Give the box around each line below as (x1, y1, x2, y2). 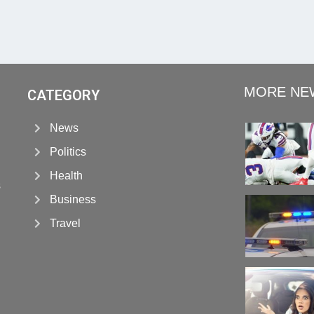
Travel (50, 217, 81, 229)
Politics (50, 145, 87, 158)
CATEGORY (27, 86, 100, 104)
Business (50, 193, 97, 205)
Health (50, 169, 83, 182)
